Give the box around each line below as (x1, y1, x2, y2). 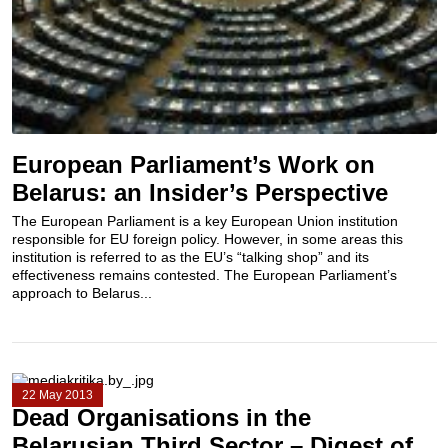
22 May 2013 (21, 388, 93, 402)
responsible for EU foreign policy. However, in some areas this (11, 231, 403, 248)
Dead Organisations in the (11, 404, 311, 431)
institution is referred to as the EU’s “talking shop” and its (11, 249, 369, 266)
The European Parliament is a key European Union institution (11, 213, 398, 230)
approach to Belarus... (11, 285, 152, 302)
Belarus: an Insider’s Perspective (11, 179, 388, 207)
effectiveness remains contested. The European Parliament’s (11, 267, 397, 284)
